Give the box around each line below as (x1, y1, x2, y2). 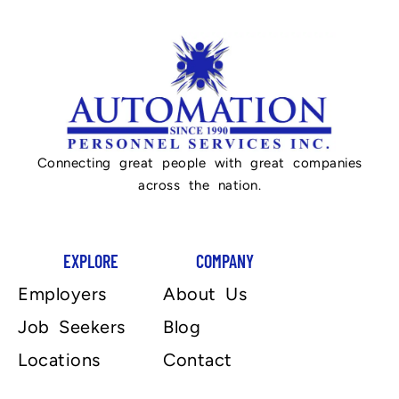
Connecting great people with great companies (37, 155, 362, 172)
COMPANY (196, 250, 255, 273)
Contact (163, 349, 232, 371)
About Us (163, 283, 248, 305)
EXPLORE (62, 250, 118, 273)
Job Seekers (18, 316, 126, 338)
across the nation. (138, 177, 261, 194)
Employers (18, 283, 107, 305)
